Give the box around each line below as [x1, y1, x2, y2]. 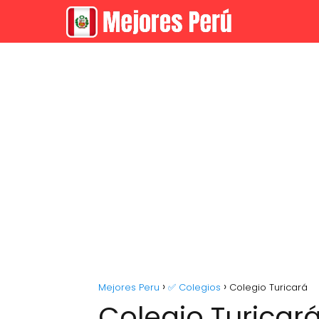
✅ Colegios [168, 281, 221, 294]
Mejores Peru [98, 281, 159, 294]
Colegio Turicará [229, 281, 308, 294]
